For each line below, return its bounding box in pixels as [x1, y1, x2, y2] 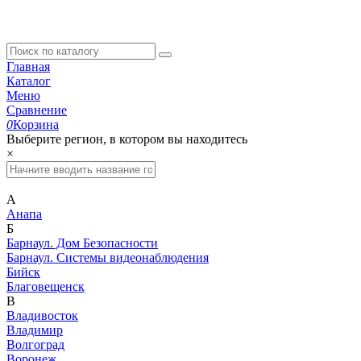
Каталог [6, 74, 51, 89]
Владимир [6, 323, 63, 338]
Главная [6, 60, 50, 74]
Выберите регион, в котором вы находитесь [6, 132, 247, 147]
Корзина [13, 118, 59, 132]
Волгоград [6, 338, 64, 352]
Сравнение [6, 103, 67, 118]
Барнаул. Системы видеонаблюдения [6, 251, 209, 265]
